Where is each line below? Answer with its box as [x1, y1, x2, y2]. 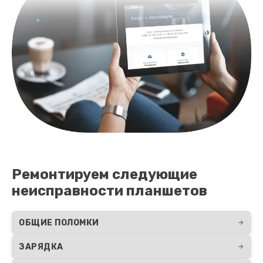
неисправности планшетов [12, 182, 207, 199]
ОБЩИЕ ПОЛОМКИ [19, 217, 99, 228]
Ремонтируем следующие [12, 166, 197, 183]
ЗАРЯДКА [19, 241, 63, 252]
